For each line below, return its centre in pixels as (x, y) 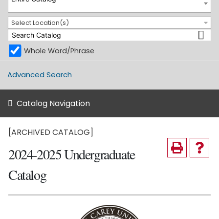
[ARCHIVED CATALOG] (51, 132)
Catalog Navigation (53, 103)
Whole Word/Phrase (59, 51)
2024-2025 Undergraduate (72, 154)
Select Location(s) (40, 23)
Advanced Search (40, 74)
